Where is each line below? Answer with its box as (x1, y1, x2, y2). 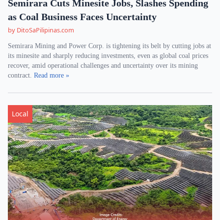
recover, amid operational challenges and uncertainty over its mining (8, 62, 198, 69)
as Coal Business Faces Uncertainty (8, 11, 157, 22)
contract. (8, 72, 34, 79)
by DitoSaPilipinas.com (8, 26, 74, 34)
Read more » (34, 72, 69, 79)
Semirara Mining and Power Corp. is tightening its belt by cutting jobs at (8, 42, 211, 50)
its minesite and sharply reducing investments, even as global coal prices (8, 52, 208, 59)
